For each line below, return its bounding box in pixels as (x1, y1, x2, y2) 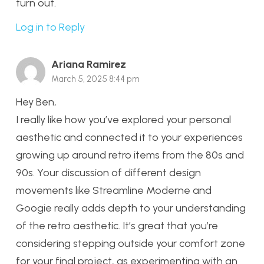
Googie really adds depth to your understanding (16, 201, 246, 214)
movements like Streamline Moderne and (16, 183, 212, 197)
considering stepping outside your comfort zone (16, 236, 245, 250)
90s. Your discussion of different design (16, 166, 201, 179)
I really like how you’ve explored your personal (16, 113, 231, 126)
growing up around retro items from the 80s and (16, 148, 244, 161)
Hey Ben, (16, 95, 57, 108)
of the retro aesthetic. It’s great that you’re (16, 219, 218, 232)
